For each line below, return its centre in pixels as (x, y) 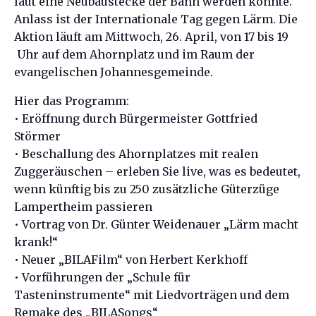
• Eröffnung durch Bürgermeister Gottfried (136, 119)
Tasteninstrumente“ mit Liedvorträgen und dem (152, 295)
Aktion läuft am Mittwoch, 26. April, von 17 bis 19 (151, 37)
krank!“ (36, 242)
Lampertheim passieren (83, 207)
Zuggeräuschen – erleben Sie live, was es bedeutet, (157, 171)
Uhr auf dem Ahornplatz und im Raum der (134, 54)
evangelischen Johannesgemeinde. (114, 72)
